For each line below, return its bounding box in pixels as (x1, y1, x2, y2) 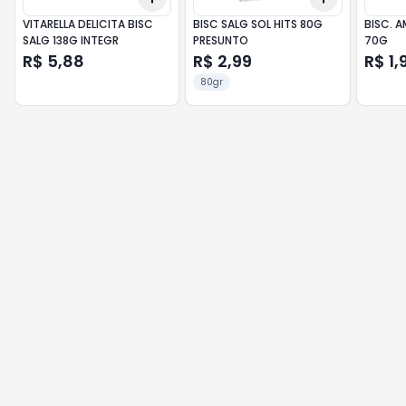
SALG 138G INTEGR (23, 33, 119, 48)
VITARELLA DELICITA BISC (23, 16, 153, 32)
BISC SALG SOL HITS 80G (193, 16, 324, 32)
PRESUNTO (193, 33, 249, 48)
